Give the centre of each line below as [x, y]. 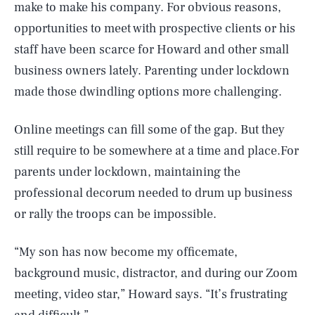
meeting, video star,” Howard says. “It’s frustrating [151, 294]
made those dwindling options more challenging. [148, 92]
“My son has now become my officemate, [126, 252]
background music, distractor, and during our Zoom [156, 273]
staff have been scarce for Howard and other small [152, 50]
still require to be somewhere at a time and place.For [156, 151]
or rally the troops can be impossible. [115, 214]
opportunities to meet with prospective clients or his [155, 28]
